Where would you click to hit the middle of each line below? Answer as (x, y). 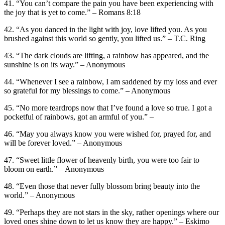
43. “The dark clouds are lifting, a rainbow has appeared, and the (106, 55)
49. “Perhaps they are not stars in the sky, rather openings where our (111, 212)
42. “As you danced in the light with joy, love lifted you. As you (105, 29)
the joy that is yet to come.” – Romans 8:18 (72, 12)
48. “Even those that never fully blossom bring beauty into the (102, 186)
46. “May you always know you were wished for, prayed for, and (107, 134)
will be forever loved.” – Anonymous (63, 143)
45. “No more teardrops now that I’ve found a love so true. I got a (108, 107)
